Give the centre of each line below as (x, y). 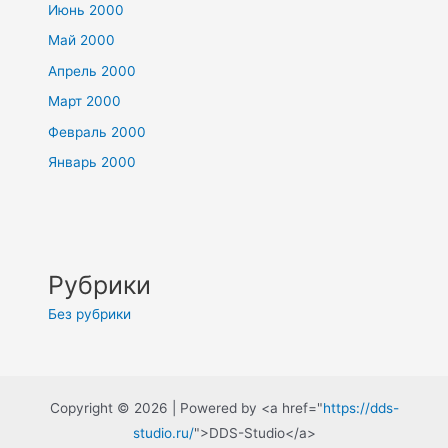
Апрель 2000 (92, 70)
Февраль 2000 (97, 131)
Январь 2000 (92, 162)
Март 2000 (85, 101)
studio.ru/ (163, 432)
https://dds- (360, 407)
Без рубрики (90, 314)
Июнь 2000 (86, 10)
